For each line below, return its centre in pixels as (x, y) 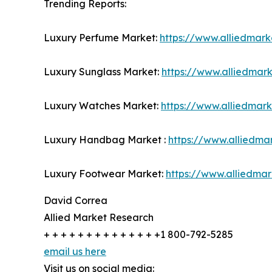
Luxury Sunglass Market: (103, 71)
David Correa (76, 200)
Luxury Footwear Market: (105, 173)
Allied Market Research (99, 217)
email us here (75, 251)
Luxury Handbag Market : (106, 139)
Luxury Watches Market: (102, 105)
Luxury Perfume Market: (102, 37)
